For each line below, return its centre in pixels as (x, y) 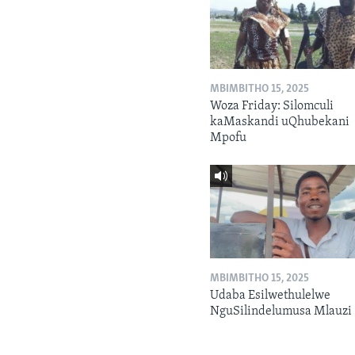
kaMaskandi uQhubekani (280, 122)
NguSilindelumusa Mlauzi (281, 311)
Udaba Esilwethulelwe (271, 295)
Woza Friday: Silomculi (272, 107)
